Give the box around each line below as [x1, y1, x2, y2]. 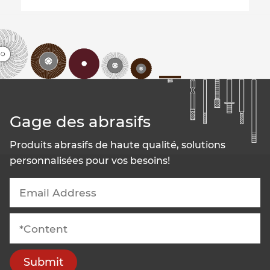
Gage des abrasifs [10, 111, 151, 131]
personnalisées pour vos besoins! [10, 154, 171, 166]
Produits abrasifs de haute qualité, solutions [10, 139, 226, 151]
